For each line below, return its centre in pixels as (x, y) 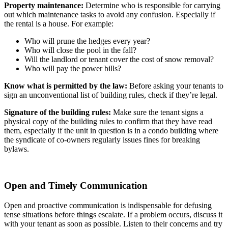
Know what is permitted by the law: (66, 85)
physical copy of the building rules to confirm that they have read (108, 121)
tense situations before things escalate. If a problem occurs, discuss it (113, 214)
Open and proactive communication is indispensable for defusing (108, 205)
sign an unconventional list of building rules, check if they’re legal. (111, 95)
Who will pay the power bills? (73, 68)
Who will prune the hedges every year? (87, 41)
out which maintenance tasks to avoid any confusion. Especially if (110, 14)
